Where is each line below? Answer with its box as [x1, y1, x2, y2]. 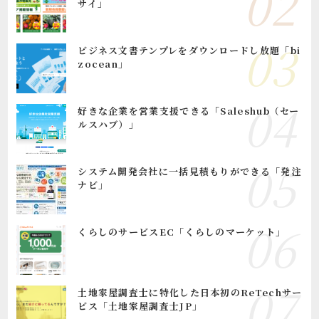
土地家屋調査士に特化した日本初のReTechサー [78, 285, 303, 299]
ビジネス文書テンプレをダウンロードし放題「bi [78, 43, 301, 57]
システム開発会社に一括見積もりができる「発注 [78, 164, 301, 178]
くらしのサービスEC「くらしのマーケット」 [78, 224, 286, 239]
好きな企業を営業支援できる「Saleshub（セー [78, 103, 300, 117]
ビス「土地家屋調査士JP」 [78, 298, 203, 313]
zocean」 [78, 56, 129, 70]
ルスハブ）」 [78, 117, 140, 131]
